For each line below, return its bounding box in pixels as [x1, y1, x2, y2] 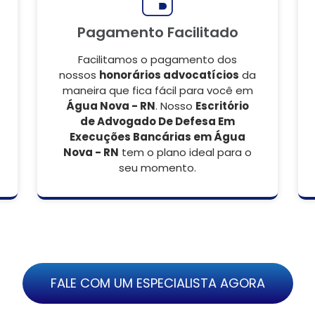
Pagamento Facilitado [77, 22, 238, 42]
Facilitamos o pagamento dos [78, 52, 237, 67]
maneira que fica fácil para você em [62, 83, 253, 98]
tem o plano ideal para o [119, 145, 252, 160]
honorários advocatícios [99, 67, 239, 82]
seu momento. [119, 160, 196, 175]
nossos [59, 67, 99, 82]
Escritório [195, 98, 249, 113]
